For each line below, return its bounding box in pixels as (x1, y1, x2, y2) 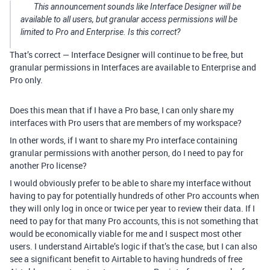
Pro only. (10, 74, 43, 86)
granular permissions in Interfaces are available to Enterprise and (10, 61, 256, 74)
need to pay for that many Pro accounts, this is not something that (10, 215, 259, 227)
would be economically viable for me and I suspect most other (10, 228, 242, 240)
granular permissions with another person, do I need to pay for (10, 147, 243, 159)
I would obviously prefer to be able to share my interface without (10, 177, 251, 189)
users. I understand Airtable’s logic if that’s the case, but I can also (10, 240, 257, 253)
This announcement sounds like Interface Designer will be (34, 2, 241, 12)
